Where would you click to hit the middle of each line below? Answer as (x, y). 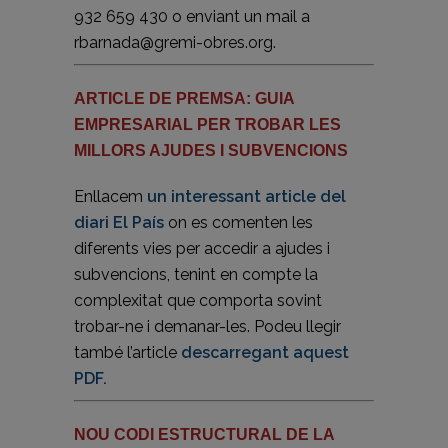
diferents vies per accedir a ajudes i (202, 248)
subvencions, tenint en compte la (196, 274)
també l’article (127, 352)
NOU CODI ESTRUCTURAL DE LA (204, 434)
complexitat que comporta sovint (198, 300)
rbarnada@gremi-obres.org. (175, 42)
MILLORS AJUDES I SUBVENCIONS (211, 150)
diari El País (119, 222)
